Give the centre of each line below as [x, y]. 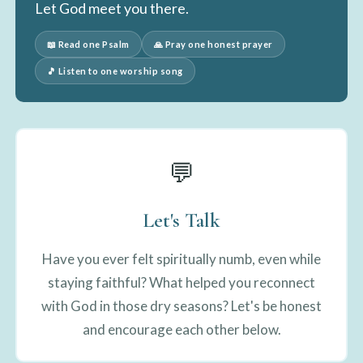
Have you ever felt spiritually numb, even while [181, 258]
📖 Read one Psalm [88, 44]
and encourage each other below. [181, 329]
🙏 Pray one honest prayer [213, 44]
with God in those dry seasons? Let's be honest [181, 305]
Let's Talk [181, 220]
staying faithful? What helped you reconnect [181, 282]
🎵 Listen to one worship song [115, 70]
